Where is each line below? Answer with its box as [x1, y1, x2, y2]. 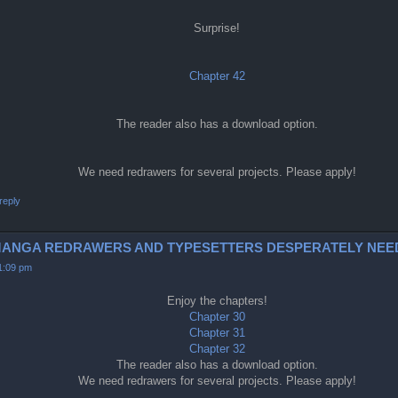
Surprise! [194, 20, 240, 35]
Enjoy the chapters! [166, 293, 267, 307]
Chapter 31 [188, 325, 245, 339]
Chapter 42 [188, 68, 245, 83]
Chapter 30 [188, 309, 245, 323]
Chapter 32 [188, 341, 245, 355]
